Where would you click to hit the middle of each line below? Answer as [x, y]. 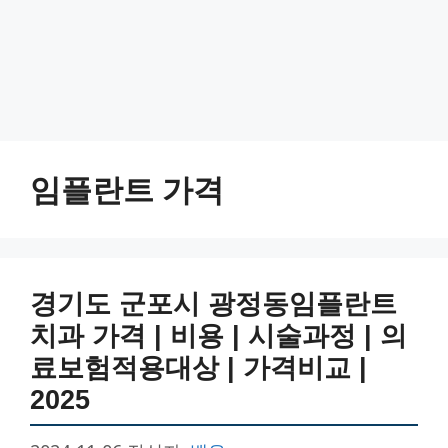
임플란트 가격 [127, 188]
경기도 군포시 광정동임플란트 [213, 303]
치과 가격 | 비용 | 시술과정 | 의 [218, 335]
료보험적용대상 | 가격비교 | [198, 367]
